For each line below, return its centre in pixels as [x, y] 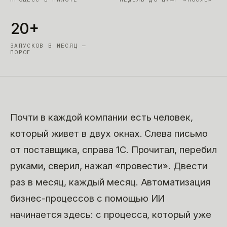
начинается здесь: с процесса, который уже [111, 214]
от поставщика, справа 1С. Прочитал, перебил [113, 149]
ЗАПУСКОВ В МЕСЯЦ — [48, 46]
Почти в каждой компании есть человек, [102, 117]
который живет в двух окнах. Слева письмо [109, 133]
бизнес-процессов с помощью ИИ [88, 198]
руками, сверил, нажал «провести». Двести [109, 166]
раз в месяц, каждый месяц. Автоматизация [110, 182]
